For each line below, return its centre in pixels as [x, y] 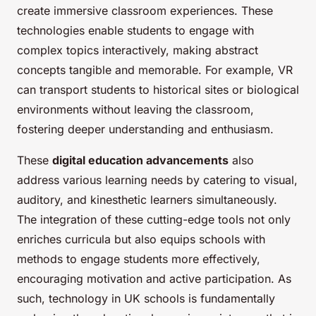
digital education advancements [140, 160]
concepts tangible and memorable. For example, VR [155, 70]
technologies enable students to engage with [135, 31]
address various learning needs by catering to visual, [157, 180]
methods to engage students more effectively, [139, 259]
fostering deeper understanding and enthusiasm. [145, 129]
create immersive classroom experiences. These [145, 11]
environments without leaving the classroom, [135, 110]
